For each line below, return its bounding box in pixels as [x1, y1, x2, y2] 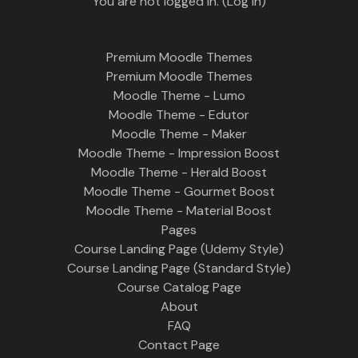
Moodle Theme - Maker [111, 125, 247, 142]
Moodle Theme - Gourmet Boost [83, 183, 275, 200]
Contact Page [138, 336, 220, 353]
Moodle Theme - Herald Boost [91, 164, 267, 181]
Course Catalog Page [117, 279, 241, 296]
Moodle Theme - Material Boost [86, 202, 272, 219]
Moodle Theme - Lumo [113, 87, 245, 104]
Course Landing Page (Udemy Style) [74, 241, 284, 257]
